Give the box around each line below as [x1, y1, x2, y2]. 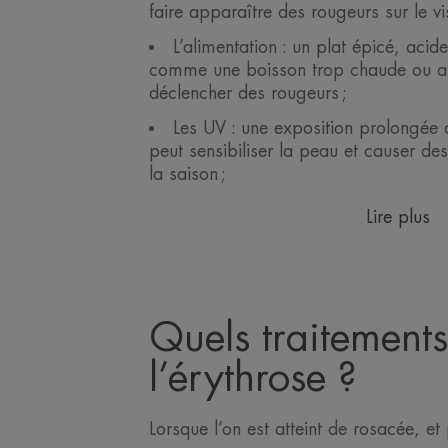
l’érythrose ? [148, 358, 357, 399]
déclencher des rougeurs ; [148, 83, 351, 102]
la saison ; [148, 164, 230, 183]
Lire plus [366, 207, 431, 226]
